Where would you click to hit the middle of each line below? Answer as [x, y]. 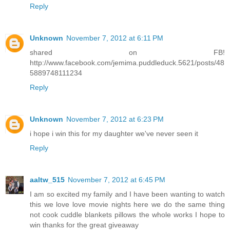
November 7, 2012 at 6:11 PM [115, 38]
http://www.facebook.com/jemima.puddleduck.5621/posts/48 [127, 62]
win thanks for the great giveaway [84, 225]
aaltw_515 [47, 179]
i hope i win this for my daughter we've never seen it [114, 133]
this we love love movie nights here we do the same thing [127, 204]
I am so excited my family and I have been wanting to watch [127, 194]
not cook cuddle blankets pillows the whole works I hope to [127, 214]
